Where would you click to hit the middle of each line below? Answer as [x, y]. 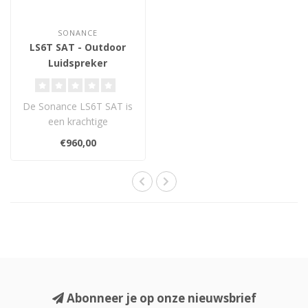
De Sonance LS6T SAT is [78, 106]
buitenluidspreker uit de [78, 136]
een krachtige [78, 121]
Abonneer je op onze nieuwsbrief [160, 298]
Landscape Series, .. [78, 151]
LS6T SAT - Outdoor [78, 47]
